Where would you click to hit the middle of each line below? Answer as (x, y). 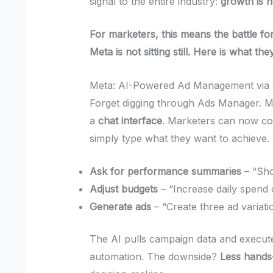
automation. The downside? (155, 257)
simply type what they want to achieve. (180, 138)
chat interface (130, 120)
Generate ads (121, 207)
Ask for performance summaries (166, 172)
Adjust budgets (124, 189)
